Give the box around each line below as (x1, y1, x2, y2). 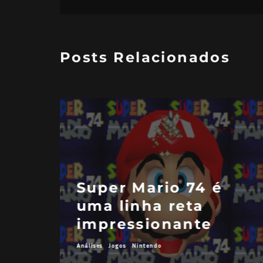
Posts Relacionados (60, 49, 231, 66)
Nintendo (131, 241, 162, 249)
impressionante (76, 215, 213, 232)
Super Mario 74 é (76, 178, 222, 196)
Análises (76, 241, 103, 249)
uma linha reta (76, 197, 204, 214)
